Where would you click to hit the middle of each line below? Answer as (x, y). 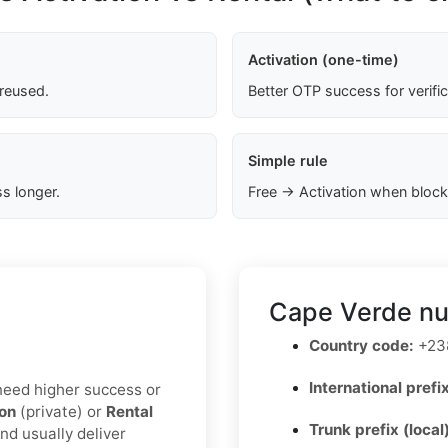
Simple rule (287, 161)
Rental (129, 412)
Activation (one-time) (323, 60)
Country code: (361, 346)
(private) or (61, 412)
